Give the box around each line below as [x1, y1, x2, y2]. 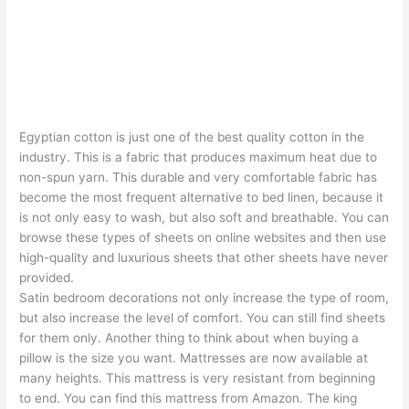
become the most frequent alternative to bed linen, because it [19, 190, 384, 205]
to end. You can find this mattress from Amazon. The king [19, 391, 358, 406]
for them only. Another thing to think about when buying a [19, 330, 360, 346]
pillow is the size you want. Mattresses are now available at [19, 351, 369, 366]
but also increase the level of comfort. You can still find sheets [19, 310, 386, 326]
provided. [19, 270, 75, 286]
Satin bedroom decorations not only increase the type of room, [19, 290, 390, 306]
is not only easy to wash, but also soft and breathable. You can [19, 210, 390, 225]
